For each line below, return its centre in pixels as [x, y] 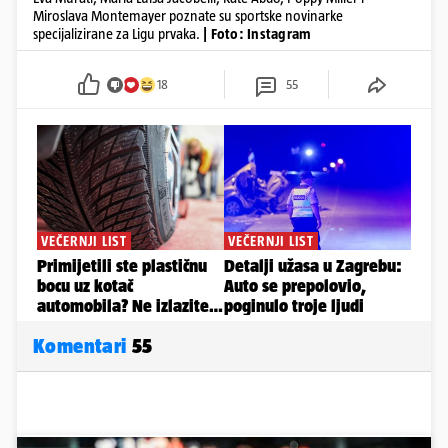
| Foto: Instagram [257, 34]
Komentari [82, 346]
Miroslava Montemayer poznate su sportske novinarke [188, 16]
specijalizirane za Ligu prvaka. [116, 34]
